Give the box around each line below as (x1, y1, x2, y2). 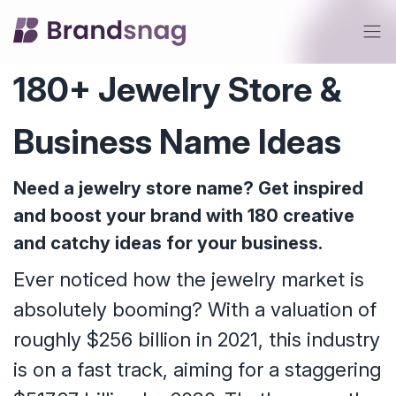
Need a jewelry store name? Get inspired (13, 178, 363, 199)
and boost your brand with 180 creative (13, 205, 354, 226)
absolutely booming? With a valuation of (13, 298, 377, 321)
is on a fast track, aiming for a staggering (13, 358, 381, 381)
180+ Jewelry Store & (13, 69, 341, 110)
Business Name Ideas (13, 121, 341, 162)
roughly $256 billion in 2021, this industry (13, 328, 380, 351)
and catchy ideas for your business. (13, 232, 323, 254)
